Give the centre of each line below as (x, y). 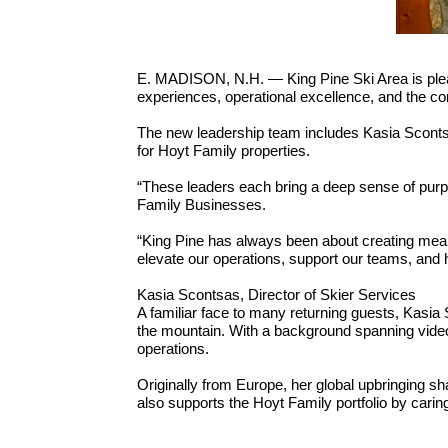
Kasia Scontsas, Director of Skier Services (276, 294)
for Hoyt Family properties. (223, 150)
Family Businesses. (203, 204)
